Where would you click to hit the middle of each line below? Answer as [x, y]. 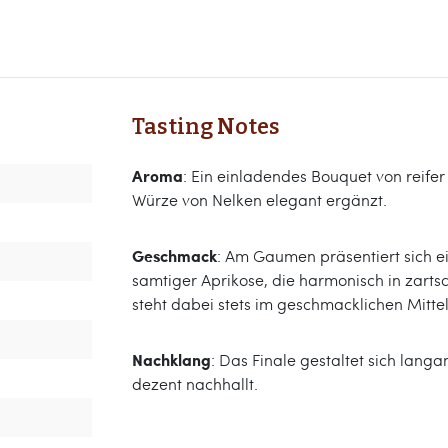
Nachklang [171, 359]
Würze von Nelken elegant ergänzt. [259, 199]
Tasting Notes [206, 127]
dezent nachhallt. [195, 383]
